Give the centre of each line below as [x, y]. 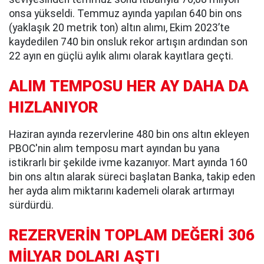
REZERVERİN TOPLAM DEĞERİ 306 [132, 235]
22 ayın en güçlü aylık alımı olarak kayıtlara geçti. [121, 56]
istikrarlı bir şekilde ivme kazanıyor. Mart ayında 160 [128, 162]
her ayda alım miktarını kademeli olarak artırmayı [122, 191]
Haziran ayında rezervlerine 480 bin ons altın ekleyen [129, 134]
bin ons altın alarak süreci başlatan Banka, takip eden [132, 176]
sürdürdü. [31, 205]
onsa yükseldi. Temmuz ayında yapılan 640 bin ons [126, 14]
